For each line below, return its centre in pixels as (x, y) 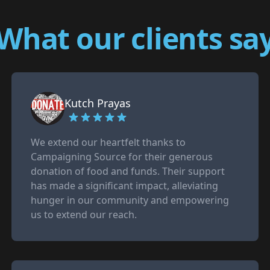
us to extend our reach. (83, 215)
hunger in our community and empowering (130, 200)
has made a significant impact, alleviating (124, 186)
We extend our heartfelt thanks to (108, 142)
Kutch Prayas (97, 103)
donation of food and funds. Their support (127, 171)
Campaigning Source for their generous (121, 157)
